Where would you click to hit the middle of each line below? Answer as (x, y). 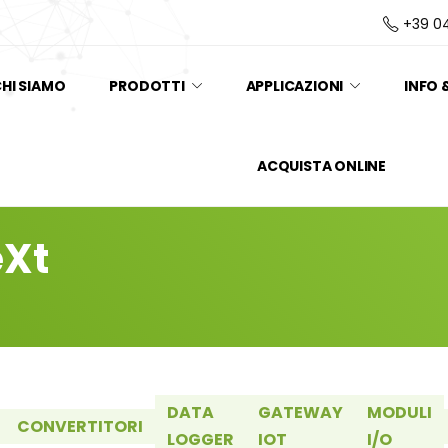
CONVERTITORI (80, 426)
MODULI (399, 412)
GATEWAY (300, 412)
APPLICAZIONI (294, 86)
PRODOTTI (147, 86)
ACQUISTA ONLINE (321, 166)
